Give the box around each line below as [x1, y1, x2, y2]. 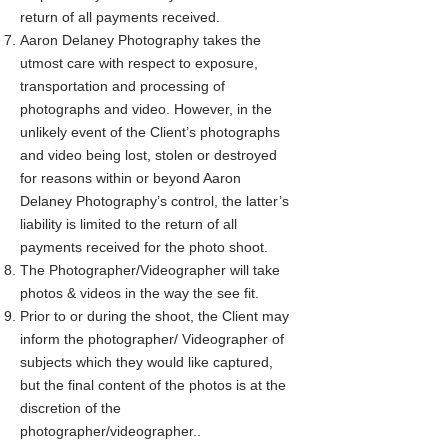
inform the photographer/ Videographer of [20, 331, 284, 347]
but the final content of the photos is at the [20, 377, 286, 393]
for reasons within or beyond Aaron [20, 170, 241, 186]
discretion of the [20, 400, 121, 416]
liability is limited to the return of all [20, 216, 237, 232]
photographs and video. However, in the [20, 101, 272, 117]
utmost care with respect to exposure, [20, 55, 258, 71]
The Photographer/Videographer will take [20, 262, 280, 278]
